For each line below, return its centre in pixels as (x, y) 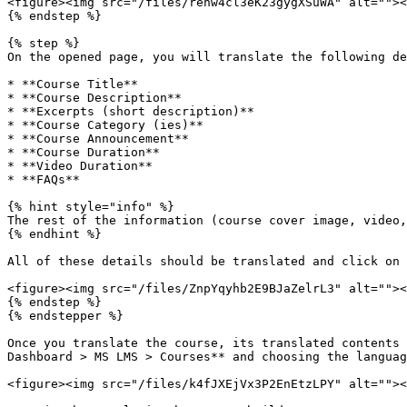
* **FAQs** (44, 179)
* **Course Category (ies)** (105, 125)
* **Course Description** (94, 98)
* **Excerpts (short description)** (131, 111)
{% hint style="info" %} (91, 207)
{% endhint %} (55, 234)
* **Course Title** (73, 84)
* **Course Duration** (84, 152)
